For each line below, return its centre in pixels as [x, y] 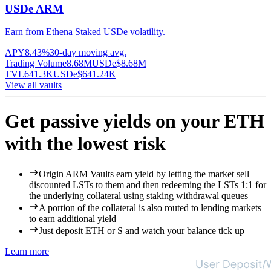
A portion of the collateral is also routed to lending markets [150, 208]
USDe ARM [34, 8]
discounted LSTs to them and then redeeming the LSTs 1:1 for [148, 185]
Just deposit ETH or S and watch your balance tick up [142, 231]
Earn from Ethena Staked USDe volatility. [85, 32]
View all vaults [33, 85]
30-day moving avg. [88, 53]
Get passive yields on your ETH [135, 121]
